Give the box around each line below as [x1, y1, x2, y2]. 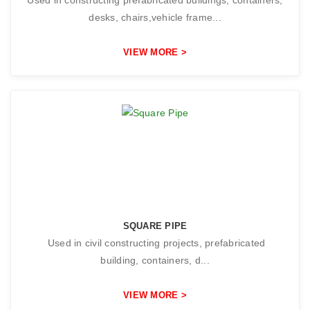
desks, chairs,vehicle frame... [89, 11, 221, 23]
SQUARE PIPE [122, 221, 188, 232]
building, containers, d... [100, 255, 210, 266]
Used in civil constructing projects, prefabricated [44, 237, 266, 249]
